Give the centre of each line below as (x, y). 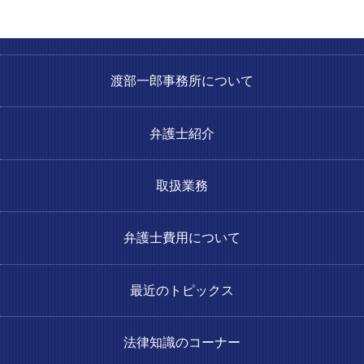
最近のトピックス (182, 290)
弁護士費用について (182, 238)
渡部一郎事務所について (182, 81)
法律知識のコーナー (182, 342)
